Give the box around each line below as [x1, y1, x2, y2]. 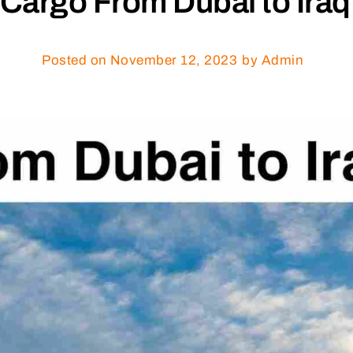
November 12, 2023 [110, 52, 237, 68]
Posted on [42, 52, 107, 68]
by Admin [242, 52, 303, 68]
